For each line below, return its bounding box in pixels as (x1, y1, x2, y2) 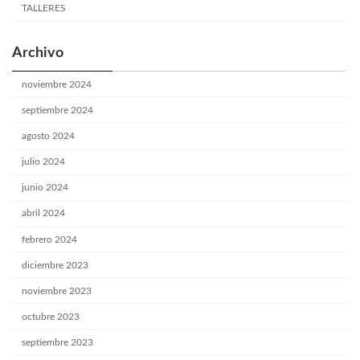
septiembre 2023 (22, 337, 94, 348)
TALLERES (22, 2, 67, 13)
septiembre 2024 (22, 104, 94, 115)
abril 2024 (22, 208, 66, 219)
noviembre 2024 (22, 79, 92, 89)
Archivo (12, 46, 63, 61)
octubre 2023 (22, 311, 80, 321)
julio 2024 (22, 157, 66, 167)
